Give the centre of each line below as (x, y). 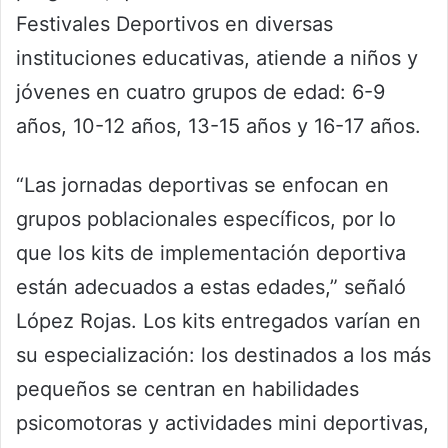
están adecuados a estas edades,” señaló (211, 287)
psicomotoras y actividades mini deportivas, (222, 423)
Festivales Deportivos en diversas (174, 24)
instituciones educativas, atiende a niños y (217, 58)
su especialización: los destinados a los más (223, 355)
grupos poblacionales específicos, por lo (206, 219)
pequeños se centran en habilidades (187, 389)
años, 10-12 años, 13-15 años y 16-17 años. (218, 126)
